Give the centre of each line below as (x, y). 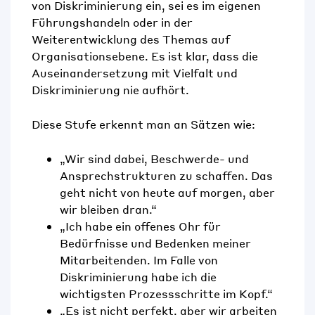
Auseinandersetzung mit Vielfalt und (135, 73)
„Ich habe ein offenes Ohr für (140, 226)
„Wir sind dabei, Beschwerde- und (154, 159)
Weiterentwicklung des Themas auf (131, 39)
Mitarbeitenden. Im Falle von (139, 260)
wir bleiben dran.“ (108, 210)
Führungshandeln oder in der (112, 22)
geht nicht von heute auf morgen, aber (167, 193)
